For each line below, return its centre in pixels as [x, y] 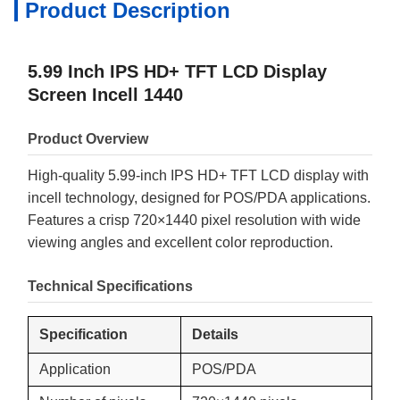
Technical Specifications [110, 286]
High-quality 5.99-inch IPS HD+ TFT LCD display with [198, 175]
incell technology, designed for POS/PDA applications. [199, 198]
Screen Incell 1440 [105, 95]
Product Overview [88, 139]
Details [215, 334]
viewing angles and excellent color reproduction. [180, 242]
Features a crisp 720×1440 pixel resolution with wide [194, 220]
